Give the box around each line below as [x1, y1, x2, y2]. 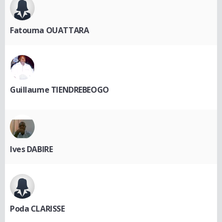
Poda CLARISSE [10, 203, 65, 215]
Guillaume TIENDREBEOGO [10, 84, 109, 96]
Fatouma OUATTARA [10, 25, 89, 36]
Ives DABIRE [10, 144, 53, 155]
